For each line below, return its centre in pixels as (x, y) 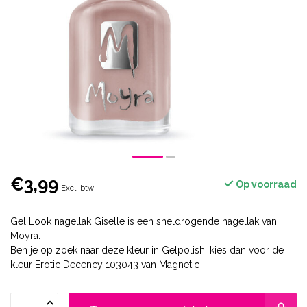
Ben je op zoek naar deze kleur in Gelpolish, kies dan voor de (147, 250)
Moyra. (25, 236)
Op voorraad (265, 184)
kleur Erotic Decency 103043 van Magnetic (105, 265)
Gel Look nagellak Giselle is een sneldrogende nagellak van (144, 221)
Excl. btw (77, 188)
